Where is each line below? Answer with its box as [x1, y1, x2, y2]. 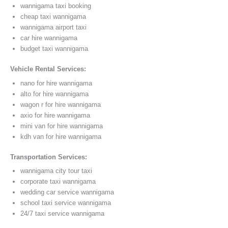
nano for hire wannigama [20, 79, 92, 87]
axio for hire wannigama [20, 111, 90, 119]
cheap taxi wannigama [20, 13, 86, 21]
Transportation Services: [10, 153, 87, 161]
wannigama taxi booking [20, 2, 91, 10]
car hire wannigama [20, 34, 77, 42]
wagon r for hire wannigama [20, 100, 101, 108]
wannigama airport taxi [20, 23, 87, 32]
